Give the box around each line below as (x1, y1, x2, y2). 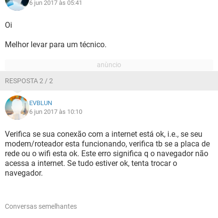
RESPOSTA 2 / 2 (5, 77, 53, 85)
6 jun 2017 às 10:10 (29, 108, 82, 115)
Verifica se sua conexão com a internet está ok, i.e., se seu (5, 129, 202, 139)
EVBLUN (29, 99, 52, 107)
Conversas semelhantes (5, 202, 77, 210)
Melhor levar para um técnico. (5, 40, 107, 49)
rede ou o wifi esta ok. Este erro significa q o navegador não (5, 149, 208, 158)
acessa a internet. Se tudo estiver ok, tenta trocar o (5, 159, 177, 168)
